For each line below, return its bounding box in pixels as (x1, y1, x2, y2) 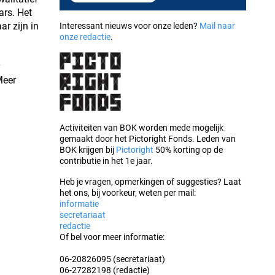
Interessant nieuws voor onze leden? (59, 20, 199, 31)
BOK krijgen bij (59, 144, 116, 155)
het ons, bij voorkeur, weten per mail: (59, 187, 196, 198)
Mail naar (199, 20, 235, 31)
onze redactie (59, 31, 110, 42)
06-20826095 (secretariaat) (59, 254, 165, 264)
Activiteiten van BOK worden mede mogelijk (59, 122, 223, 133)
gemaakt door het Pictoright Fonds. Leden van (59, 133, 236, 144)
